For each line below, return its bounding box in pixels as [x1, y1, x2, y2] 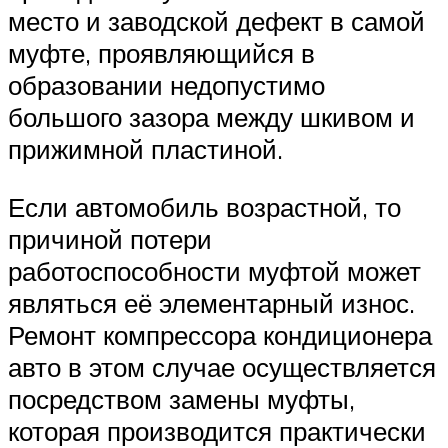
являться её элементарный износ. [8, 286, 415, 319]
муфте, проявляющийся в [8, 37, 315, 70]
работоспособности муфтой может [8, 254, 421, 287]
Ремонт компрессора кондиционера [8, 318, 432, 351]
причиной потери [8, 222, 212, 255]
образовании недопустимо [8, 69, 325, 102]
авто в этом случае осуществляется [8, 350, 436, 383]
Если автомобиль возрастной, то [8, 190, 401, 223]
